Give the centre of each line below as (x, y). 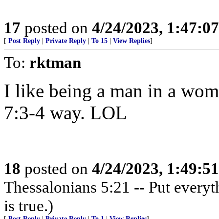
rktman (55, 62)
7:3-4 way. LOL (66, 113)
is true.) (29, 206)
